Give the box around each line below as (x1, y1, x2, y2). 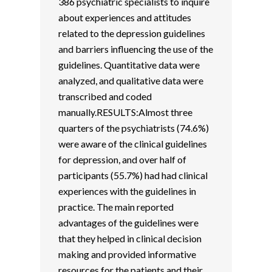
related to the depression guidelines (58, 27, 205, 39)
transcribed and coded (58, 90, 152, 102)
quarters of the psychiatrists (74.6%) (58, 122, 209, 134)
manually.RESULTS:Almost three (58, 106, 192, 118)
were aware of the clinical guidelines (58, 138, 207, 149)
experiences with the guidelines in (58, 185, 196, 197)
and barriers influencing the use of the (58, 43, 213, 55)
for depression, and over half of (58, 154, 186, 165)
